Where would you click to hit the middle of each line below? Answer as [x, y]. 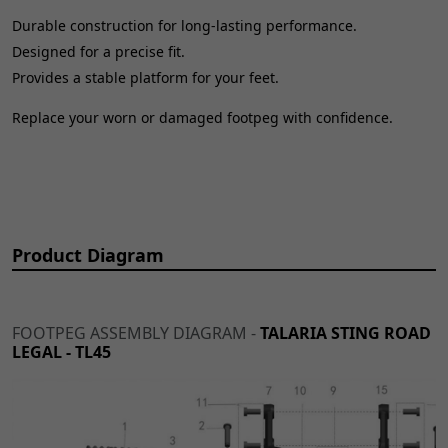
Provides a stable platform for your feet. [145, 77]
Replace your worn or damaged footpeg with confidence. [202, 117]
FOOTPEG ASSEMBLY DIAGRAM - [136, 332]
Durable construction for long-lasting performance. [184, 25]
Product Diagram [88, 254]
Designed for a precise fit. [98, 51]
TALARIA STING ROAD [345, 332]
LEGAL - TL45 [61, 351]
